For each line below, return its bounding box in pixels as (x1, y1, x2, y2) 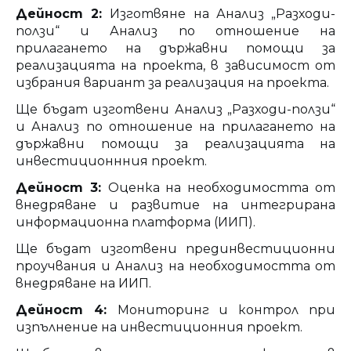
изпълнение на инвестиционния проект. (16, 319, 302, 335)
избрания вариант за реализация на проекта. (16, 74, 329, 90)
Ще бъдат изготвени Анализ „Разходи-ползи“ (16, 101, 335, 117)
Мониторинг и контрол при (117, 302, 336, 317)
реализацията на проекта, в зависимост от (16, 57, 335, 73)
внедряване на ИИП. (16, 275, 151, 291)
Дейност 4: (16, 302, 118, 317)
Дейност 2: (16, 5, 110, 21)
